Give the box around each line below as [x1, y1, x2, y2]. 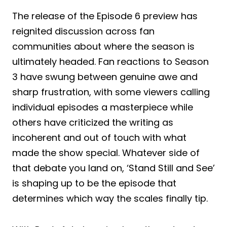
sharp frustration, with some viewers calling [12, 85, 210, 98]
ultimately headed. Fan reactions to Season [12, 55, 209, 68]
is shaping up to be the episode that [12, 176, 176, 190]
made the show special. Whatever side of [12, 146, 200, 159]
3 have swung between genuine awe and [12, 70, 198, 83]
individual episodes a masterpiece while [12, 100, 193, 113]
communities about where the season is [12, 40, 195, 53]
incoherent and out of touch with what [12, 131, 186, 144]
